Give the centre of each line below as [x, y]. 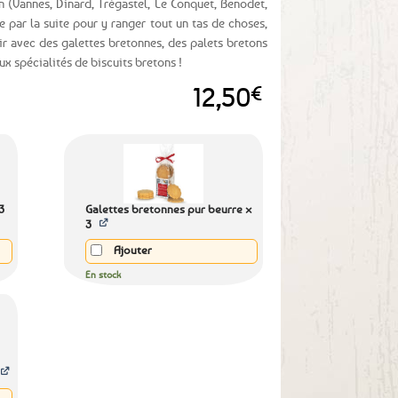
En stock [103, 274]
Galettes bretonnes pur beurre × [168, 209]
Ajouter [131, 250]
